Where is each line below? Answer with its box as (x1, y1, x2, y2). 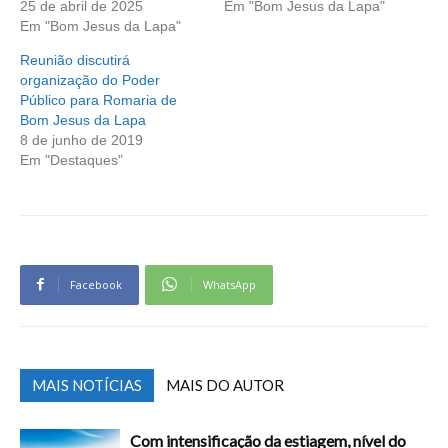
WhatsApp (203, 276, 256, 292)
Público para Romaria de (20, 91, 177, 108)
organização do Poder (20, 71, 160, 88)
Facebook (70, 276, 122, 292)
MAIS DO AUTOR (166, 375, 284, 394)
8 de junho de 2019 (20, 131, 143, 148)
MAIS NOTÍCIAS (32, 375, 142, 394)
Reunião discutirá (20, 51, 130, 68)
